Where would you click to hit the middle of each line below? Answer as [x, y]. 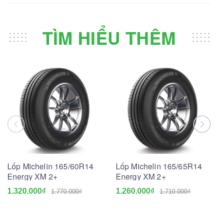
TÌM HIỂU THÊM [109, 38]
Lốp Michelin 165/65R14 [159, 166]
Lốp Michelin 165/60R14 [51, 166]
